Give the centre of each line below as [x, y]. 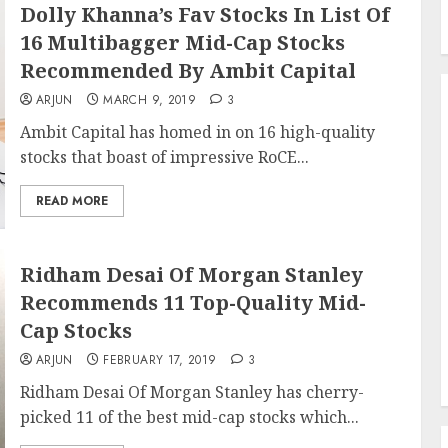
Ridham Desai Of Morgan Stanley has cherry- [191, 392]
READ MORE [71, 201]
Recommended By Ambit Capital [187, 70]
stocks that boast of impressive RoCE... [164, 157]
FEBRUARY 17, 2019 [160, 360]
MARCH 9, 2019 [150, 100]
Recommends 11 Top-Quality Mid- [192, 302]
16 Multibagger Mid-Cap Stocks [182, 42]
